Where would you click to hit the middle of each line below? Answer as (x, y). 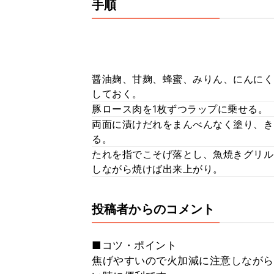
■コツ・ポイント (134, 245)
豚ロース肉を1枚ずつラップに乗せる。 (180, 109)
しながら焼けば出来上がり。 (157, 169)
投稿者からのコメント (154, 209)
